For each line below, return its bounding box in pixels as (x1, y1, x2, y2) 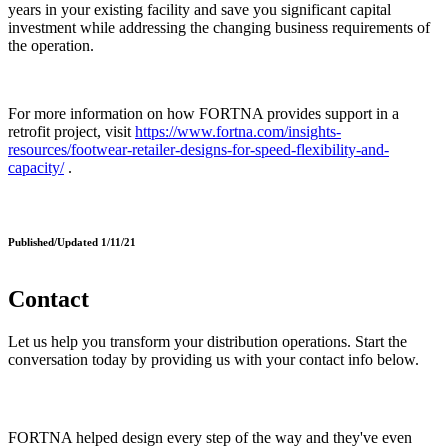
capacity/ (8, 159, 64, 177)
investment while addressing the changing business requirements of (8, 19, 430, 37)
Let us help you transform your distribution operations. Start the (8, 333, 407, 351)
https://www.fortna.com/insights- (135, 123, 341, 141)
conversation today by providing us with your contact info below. (8, 351, 419, 369)
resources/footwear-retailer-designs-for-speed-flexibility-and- (8, 141, 389, 159)
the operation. (8, 37, 94, 55)
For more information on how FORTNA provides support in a (8, 105, 399, 123)
